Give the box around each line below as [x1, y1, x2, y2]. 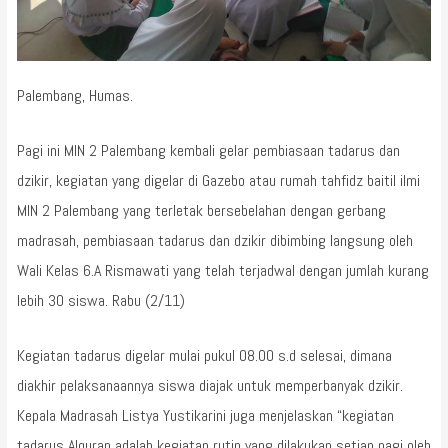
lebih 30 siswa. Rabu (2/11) [16, 289, 185, 311]
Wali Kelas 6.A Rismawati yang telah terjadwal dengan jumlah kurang [16, 259, 429, 281]
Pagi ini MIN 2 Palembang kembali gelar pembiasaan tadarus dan [16, 139, 400, 161]
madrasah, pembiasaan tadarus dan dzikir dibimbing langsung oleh [16, 229, 413, 251]
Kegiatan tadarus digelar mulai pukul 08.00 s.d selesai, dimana [16, 344, 392, 366]
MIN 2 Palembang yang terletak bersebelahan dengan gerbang [16, 199, 386, 221]
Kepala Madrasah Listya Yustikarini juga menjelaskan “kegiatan [16, 404, 394, 426]
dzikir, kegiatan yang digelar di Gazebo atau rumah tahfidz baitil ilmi [16, 169, 420, 191]
